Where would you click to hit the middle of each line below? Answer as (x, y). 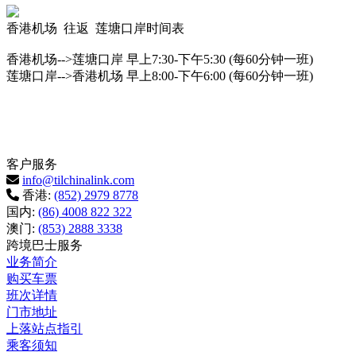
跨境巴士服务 (44, 245)
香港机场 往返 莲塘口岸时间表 (95, 28)
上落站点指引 (44, 328)
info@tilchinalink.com (78, 180)
